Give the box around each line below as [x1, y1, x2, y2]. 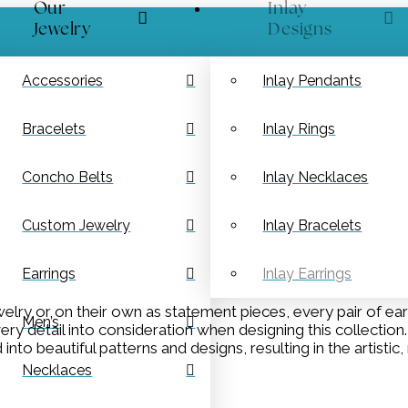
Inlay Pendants [262, 72, 362, 90]
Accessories [22, 72, 104, 90]
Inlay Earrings [262, 265, 352, 283]
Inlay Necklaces [262, 168, 369, 187]
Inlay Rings [262, 120, 336, 138]
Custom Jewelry [22, 217, 131, 235]
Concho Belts [22, 168, 114, 187]
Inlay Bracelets [262, 217, 362, 235]
